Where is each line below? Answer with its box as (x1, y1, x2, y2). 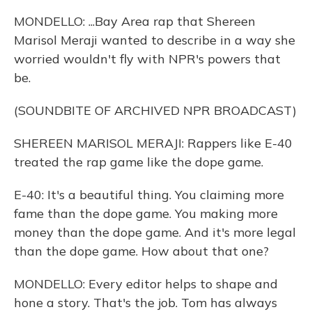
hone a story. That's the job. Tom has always (14, 295, 277, 311)
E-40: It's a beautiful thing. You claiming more (14, 187, 284, 203)
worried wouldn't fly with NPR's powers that (14, 51, 281, 67)
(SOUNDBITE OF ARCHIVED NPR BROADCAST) (14, 102, 297, 118)
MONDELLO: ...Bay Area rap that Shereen (14, 13, 256, 29)
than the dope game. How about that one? (14, 243, 269, 259)
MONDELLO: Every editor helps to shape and (14, 276, 278, 292)
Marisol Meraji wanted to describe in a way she (14, 32, 295, 48)
